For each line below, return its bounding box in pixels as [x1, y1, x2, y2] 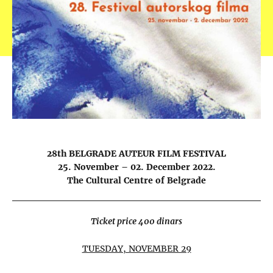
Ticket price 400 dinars [91, 216, 182, 227]
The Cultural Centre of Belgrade [67, 174, 206, 186]
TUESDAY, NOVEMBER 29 [82, 243, 191, 254]
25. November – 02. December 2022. [57, 161, 216, 172]
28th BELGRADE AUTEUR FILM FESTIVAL [47, 147, 226, 159]
